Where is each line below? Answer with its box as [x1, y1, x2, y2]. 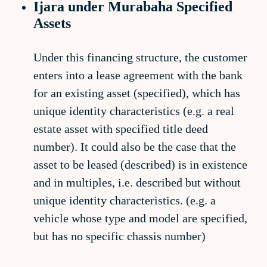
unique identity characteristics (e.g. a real [33, 104, 234, 117]
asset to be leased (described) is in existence [33, 158, 247, 171]
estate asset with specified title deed [33, 122, 208, 135]
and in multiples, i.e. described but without [33, 176, 241, 189]
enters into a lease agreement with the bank [33, 69, 243, 82]
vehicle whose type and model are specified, [33, 212, 247, 225]
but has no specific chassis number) [33, 229, 206, 243]
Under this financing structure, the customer [33, 51, 247, 64]
